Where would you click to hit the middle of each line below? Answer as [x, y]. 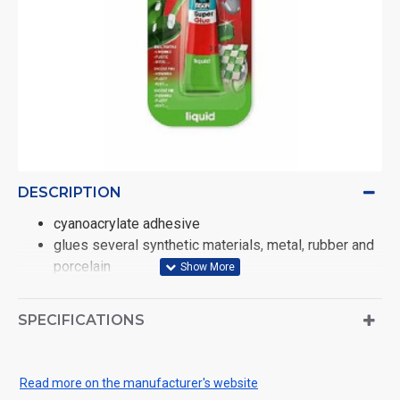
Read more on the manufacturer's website [139, 383]
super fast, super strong [129, 288]
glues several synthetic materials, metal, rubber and [214, 245]
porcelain [82, 267]
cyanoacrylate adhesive [127, 224]
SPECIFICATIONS [81, 320]
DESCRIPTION [70, 192]
